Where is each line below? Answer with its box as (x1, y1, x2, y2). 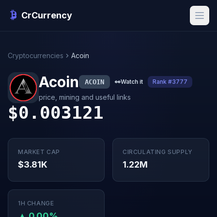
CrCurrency (21, 10, 72, 20)
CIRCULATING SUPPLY (123, 148, 193, 155)
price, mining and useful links (39, 93, 131, 101)
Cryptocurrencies (8, 51, 63, 60)
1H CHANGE (18, 200, 54, 207)
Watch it (121, 78, 143, 85)
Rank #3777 (153, 78, 187, 85)
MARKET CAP (18, 148, 60, 155)
